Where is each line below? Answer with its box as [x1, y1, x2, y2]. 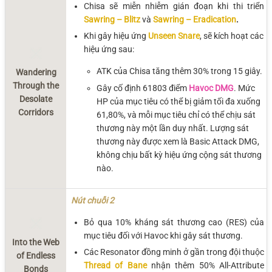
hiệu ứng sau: [84, 44, 134, 55]
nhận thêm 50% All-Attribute [146, 260, 265, 270]
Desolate [19, 94, 52, 104]
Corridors [18, 107, 53, 118]
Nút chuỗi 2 [71, 195, 114, 205]
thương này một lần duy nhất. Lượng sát [97, 123, 249, 133]
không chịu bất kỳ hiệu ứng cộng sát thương [97, 149, 262, 160]
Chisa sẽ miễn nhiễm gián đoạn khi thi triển [84, 1, 264, 11]
